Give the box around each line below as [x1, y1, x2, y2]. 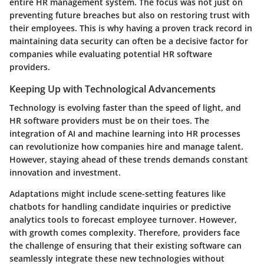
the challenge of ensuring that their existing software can [9, 239, 242, 251]
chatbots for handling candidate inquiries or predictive [9, 200, 231, 212]
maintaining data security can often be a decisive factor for [9, 35, 248, 47]
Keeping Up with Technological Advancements [9, 82, 216, 95]
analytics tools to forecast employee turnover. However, [9, 213, 237, 225]
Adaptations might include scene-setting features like [9, 187, 226, 199]
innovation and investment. [9, 166, 121, 178]
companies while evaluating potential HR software [9, 48, 212, 60]
